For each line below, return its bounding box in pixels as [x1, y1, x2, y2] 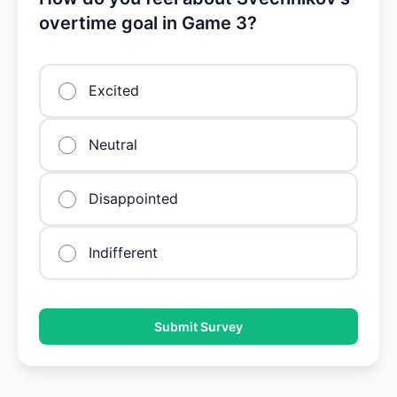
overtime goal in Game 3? [39, 12, 257, 34]
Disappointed [89, 190, 178, 207]
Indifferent [89, 244, 158, 261]
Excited [89, 82, 139, 99]
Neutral [89, 136, 137, 153]
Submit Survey [154, 319, 243, 334]
